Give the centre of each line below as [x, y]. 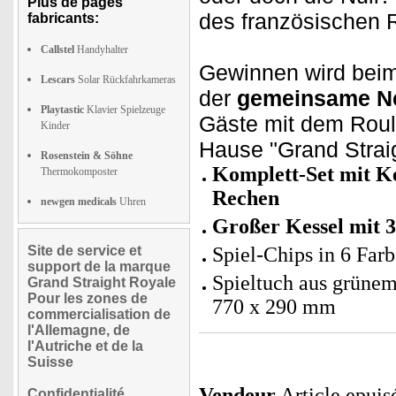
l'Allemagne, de [79, 330]
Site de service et [84, 251]
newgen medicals [79, 202]
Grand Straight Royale [102, 282]
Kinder [55, 126]
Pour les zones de [88, 298]
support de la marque [99, 267]
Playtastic [62, 110]
